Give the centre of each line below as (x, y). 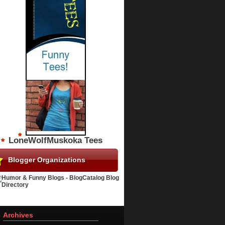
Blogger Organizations (46, 160)
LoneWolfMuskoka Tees (55, 140)
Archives (18, 215)
